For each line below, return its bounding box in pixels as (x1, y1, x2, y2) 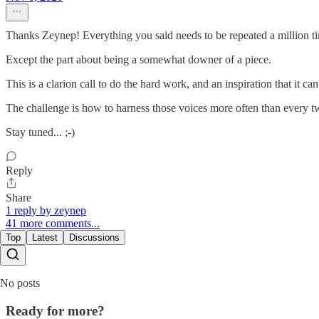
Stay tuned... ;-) (6, 126, 75, 139)
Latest (32, 232, 58, 244)
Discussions (69, 232, 120, 244)
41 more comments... (6, 217, 100, 230)
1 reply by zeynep (6, 204, 86, 217)
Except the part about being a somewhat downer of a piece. (6, 53, 271, 66)
